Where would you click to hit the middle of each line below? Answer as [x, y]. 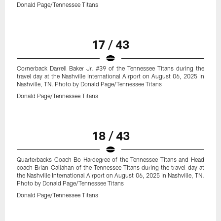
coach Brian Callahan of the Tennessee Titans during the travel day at [110, 167]
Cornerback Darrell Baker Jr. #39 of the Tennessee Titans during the [110, 68]
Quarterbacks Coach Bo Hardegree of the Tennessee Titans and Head [110, 160]
